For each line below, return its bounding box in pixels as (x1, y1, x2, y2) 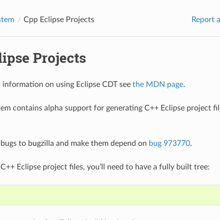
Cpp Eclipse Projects (23, 15, 94, 24)
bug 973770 (148, 139, 190, 147)
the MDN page (132, 80, 183, 88)
